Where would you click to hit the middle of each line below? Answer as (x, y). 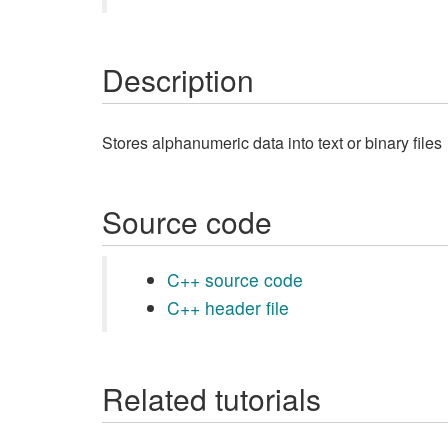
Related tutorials (211, 398)
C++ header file (228, 307)
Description (178, 79)
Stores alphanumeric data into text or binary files (272, 142)
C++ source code (235, 279)
